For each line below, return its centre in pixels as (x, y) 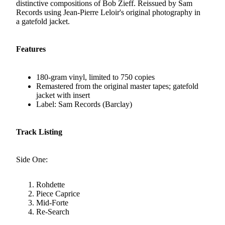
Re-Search (53, 212)
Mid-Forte (52, 203)
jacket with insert (63, 95)
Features (31, 49)
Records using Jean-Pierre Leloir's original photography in (108, 12)
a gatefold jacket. (43, 21)
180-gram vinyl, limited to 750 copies (95, 77)
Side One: (32, 160)
